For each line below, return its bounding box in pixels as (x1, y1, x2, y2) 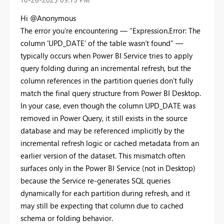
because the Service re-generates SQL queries (20, 175, 170, 186)
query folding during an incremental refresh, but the (20, 63, 191, 73)
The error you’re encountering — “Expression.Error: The (20, 25, 200, 36)
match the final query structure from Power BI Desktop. (20, 88, 201, 98)
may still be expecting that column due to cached (20, 200, 183, 211)
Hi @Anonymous (20, 13, 78, 23)
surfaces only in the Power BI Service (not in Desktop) (20, 163, 195, 173)
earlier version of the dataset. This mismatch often (20, 150, 185, 161)
